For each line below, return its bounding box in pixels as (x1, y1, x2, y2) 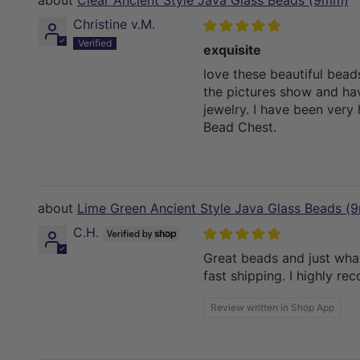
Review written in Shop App (211, 301, 334, 314)
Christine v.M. (73, 16, 155, 33)
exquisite (203, 42, 261, 59)
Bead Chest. (203, 119, 276, 136)
